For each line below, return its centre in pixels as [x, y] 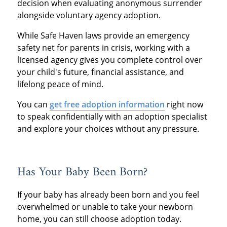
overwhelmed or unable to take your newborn [105, 206]
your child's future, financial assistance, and [100, 72]
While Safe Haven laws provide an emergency [103, 35]
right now [184, 104]
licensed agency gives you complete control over [109, 60]
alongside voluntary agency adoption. [89, 15]
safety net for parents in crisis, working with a [103, 47]
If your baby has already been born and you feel [108, 194]
